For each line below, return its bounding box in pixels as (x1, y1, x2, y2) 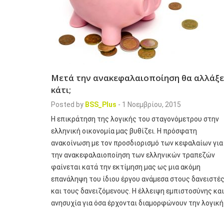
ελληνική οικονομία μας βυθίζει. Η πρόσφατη (51, 126, 197, 135)
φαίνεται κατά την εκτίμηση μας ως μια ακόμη (51, 162, 200, 171)
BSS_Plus (85, 100, 116, 108)
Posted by (51, 100, 83, 108)
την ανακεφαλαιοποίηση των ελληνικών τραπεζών (51, 150, 215, 159)
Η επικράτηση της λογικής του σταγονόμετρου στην (51, 114, 219, 123)
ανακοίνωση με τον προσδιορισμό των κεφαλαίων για (51, 138, 223, 147)
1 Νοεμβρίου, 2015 (122, 100, 181, 108)
